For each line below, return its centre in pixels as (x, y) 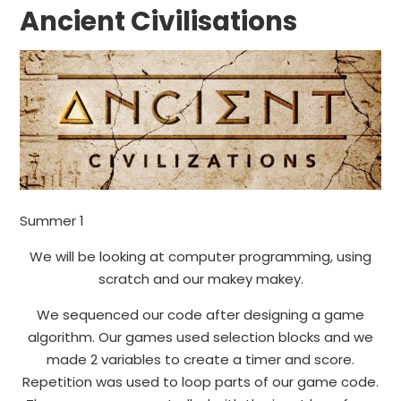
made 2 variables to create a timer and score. (200, 359)
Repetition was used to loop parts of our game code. (200, 382)
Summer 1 (52, 221)
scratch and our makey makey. (200, 279)
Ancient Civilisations (159, 21)
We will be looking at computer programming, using (200, 256)
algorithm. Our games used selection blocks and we (200, 337)
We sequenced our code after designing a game (200, 315)
